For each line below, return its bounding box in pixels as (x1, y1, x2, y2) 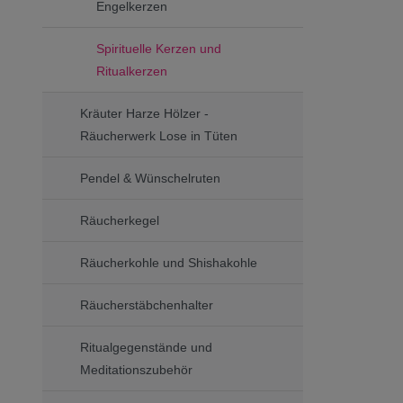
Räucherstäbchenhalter (80, 297, 213, 312)
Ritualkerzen (95, 63, 167, 78)
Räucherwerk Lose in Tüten (80, 128, 237, 143)
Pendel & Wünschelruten (80, 170, 220, 185)
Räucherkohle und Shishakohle (80, 255, 257, 270)
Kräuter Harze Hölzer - (80, 105, 209, 121)
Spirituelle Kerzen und (95, 40, 221, 56)
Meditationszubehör (80, 362, 193, 377)
